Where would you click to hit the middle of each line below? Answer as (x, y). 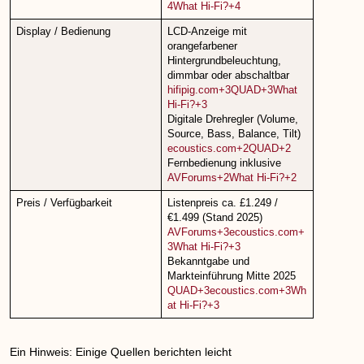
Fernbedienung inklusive (224, 164)
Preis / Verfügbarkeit (64, 204)
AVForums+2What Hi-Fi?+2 (232, 178)
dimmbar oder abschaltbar (228, 76)
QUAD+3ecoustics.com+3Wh (236, 291)
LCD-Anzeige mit (207, 32)
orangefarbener (202, 47)
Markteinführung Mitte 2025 (231, 277)
